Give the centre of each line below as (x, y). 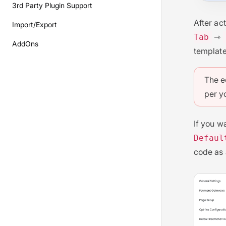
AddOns (25, 44)
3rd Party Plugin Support (52, 5)
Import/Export (35, 24)
